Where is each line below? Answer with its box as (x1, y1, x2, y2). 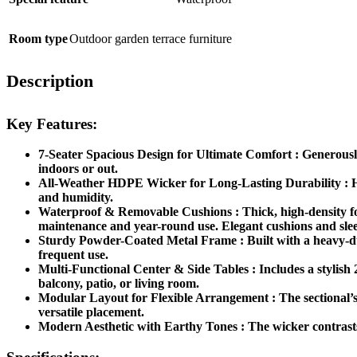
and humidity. (38, 190, 113, 205)
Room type (9, 32, 68, 46)
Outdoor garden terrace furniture (69, 32, 232, 46)
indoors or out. (38, 162, 118, 176)
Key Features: (6, 115, 97, 132)
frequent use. (38, 248, 108, 262)
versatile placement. (38, 305, 144, 320)
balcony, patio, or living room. (38, 277, 199, 291)
